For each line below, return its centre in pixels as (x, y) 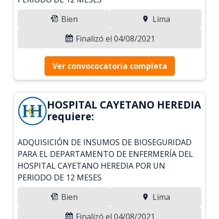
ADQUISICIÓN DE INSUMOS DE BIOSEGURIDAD (105, 142)
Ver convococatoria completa (109, 66)
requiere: (71, 116)
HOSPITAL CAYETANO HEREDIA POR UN (92, 165)
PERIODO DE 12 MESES (60, 177)
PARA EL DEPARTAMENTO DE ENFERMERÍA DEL (106, 154)
